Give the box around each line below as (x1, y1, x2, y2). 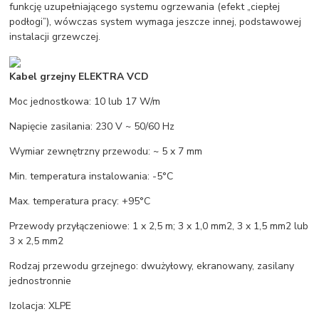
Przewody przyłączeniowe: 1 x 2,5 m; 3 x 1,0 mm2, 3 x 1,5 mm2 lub (9, 219, 309, 233)
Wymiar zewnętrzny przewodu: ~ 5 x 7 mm (9, 144, 203, 158)
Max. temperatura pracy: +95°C (9, 194, 151, 208)
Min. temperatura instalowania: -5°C (9, 169, 174, 183)
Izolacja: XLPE (9, 298, 72, 313)
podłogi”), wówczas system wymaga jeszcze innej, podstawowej (9, 14, 302, 28)
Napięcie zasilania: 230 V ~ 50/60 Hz (9, 119, 175, 133)
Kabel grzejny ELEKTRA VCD (9, 69, 150, 83)
